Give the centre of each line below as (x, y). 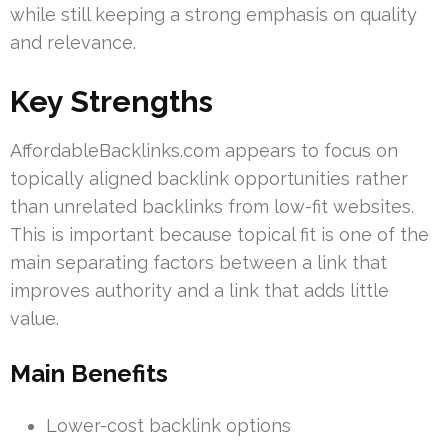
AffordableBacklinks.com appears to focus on (204, 150)
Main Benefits (89, 373)
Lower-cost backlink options (168, 425)
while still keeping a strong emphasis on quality (213, 14)
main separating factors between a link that (198, 262)
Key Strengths (111, 101)
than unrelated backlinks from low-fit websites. (212, 206)
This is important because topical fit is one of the (219, 234)
